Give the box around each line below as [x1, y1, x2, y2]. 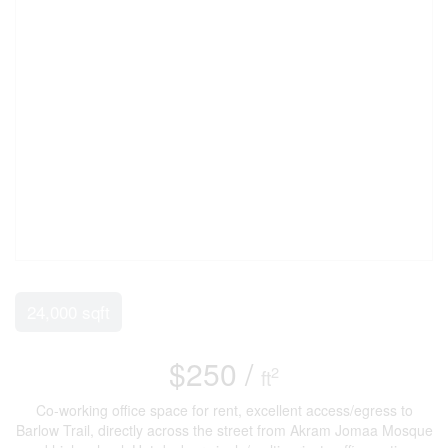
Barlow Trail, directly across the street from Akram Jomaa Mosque [15, 419, 433, 440]
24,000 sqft [27, 298, 110, 324]
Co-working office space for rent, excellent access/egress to [35, 399, 413, 420]
